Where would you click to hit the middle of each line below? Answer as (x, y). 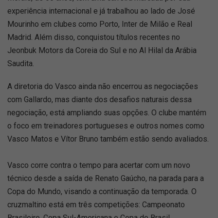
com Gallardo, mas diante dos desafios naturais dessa (100, 100)
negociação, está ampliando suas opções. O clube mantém (107, 113)
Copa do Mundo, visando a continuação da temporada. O (102, 191)
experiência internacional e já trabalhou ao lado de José (101, 11)
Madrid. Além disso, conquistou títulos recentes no (94, 37)
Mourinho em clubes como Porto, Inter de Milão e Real (100, 24)
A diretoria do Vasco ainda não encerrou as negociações (103, 86)
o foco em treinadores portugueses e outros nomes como (106, 126)
